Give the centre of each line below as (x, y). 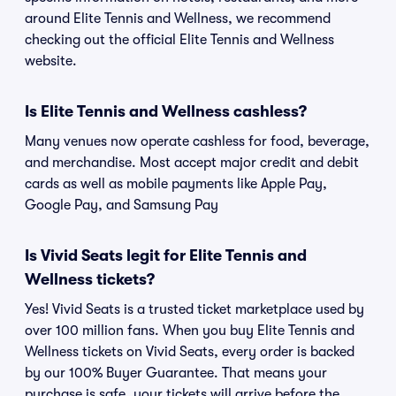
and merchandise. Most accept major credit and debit (192, 163)
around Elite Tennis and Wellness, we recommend (178, 19)
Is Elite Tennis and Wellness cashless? (166, 111)
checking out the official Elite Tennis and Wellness (179, 40)
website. (51, 61)
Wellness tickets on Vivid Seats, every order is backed (190, 352)
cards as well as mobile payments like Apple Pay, (176, 184)
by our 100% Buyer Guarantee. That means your (176, 373)
